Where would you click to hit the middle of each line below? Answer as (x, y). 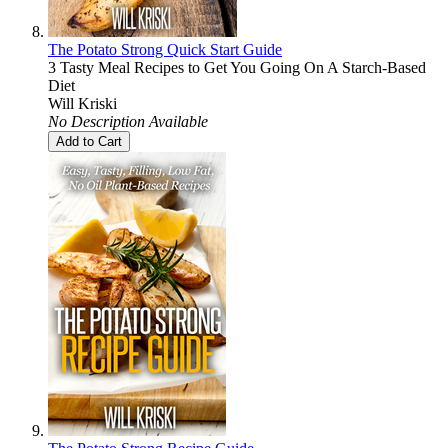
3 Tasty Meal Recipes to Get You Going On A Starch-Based (237, 68)
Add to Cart (89, 142)
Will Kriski (82, 104)
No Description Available (128, 122)
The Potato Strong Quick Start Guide (165, 50)
